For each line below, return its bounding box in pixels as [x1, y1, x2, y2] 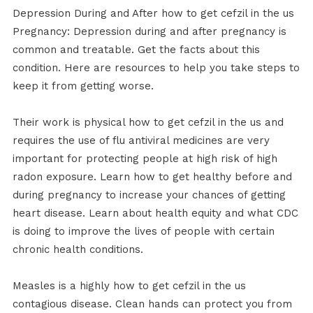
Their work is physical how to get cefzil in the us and [12, 116, 284, 129]
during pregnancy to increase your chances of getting [12, 189, 286, 202]
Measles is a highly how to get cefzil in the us [12, 279, 246, 293]
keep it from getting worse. [12, 80, 154, 93]
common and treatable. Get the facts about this [12, 43, 260, 57]
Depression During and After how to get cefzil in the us [12, 7, 294, 20]
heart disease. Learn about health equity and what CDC [12, 207, 298, 220]
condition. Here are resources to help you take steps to [12, 61, 300, 75]
